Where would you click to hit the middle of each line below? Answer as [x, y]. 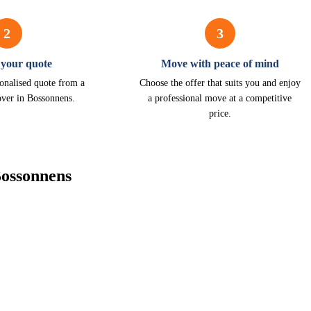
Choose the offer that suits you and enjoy [220, 83]
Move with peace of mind [220, 64]
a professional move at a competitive [220, 98]
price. [220, 114]
